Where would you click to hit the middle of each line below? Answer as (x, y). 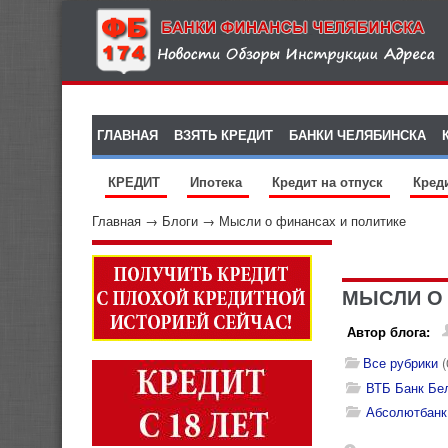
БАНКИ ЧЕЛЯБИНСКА (357, 134)
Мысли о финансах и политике (312, 220)
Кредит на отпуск (329, 181)
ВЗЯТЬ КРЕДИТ (223, 134)
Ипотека (218, 181)
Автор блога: (388, 331)
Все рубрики (400, 362)
